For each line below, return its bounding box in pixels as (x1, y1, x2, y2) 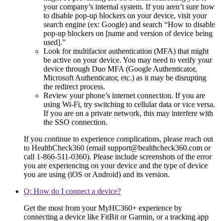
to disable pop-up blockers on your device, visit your (43, 11, 207, 20)
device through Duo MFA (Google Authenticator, (43, 64, 197, 73)
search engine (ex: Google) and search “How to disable (43, 20, 215, 29)
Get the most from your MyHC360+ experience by (24, 203, 182, 212)
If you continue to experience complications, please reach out (24, 134, 213, 143)
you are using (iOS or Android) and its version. (24, 170, 170, 179)
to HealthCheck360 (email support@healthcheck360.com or (24, 143, 211, 152)
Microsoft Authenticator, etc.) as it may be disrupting (43, 73, 206, 82)
